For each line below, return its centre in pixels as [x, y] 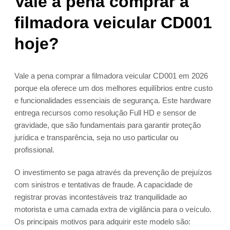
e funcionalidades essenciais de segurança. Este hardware [113, 101]
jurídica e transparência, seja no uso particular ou [96, 138]
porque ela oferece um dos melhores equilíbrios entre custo [113, 88]
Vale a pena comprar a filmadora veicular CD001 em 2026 [111, 76]
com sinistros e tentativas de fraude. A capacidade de [103, 185]
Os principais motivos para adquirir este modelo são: [102, 222]
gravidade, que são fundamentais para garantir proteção [108, 125]
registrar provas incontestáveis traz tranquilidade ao [101, 197]
